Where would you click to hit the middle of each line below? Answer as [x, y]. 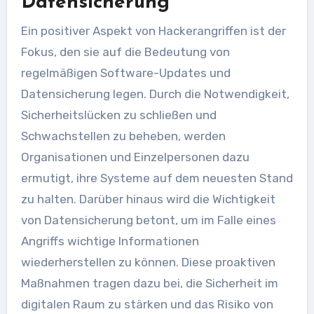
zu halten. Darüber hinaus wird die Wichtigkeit [148, 199]
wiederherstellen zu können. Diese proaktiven [148, 262]
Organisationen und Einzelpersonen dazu [135, 157]
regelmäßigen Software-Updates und [125, 73]
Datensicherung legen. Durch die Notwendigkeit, [155, 94]
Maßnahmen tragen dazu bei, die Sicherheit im [149, 283]
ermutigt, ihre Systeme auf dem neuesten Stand [157, 178]
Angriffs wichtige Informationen [110, 241]
